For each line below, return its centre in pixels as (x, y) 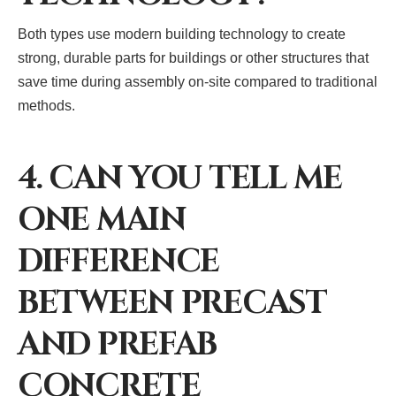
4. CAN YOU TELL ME (180, 178)
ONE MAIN (102, 220)
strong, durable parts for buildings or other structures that (193, 57)
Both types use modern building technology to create (182, 34)
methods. (46, 105)
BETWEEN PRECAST (172, 303)
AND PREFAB (118, 344)
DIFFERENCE (119, 261)
